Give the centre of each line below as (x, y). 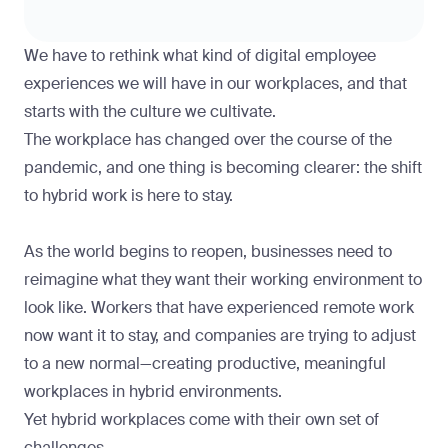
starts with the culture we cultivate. (150, 112)
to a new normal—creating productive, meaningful (205, 364)
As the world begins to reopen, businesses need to (208, 252)
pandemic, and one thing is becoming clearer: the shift (223, 168)
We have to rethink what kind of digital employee (200, 56)
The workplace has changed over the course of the (208, 140)
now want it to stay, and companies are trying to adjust (220, 336)
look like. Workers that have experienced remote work (219, 308)
